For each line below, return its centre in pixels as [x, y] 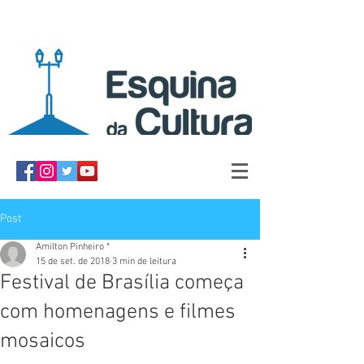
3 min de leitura [144, 262]
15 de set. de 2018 [73, 262]
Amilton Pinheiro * [73, 247]
